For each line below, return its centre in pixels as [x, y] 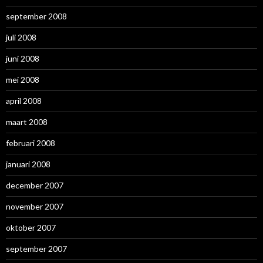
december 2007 [35, 185]
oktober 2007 [31, 227]
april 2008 [24, 100]
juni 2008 [23, 58]
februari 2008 [31, 143]
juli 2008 [21, 37]
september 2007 [36, 248]
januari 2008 [28, 164]
